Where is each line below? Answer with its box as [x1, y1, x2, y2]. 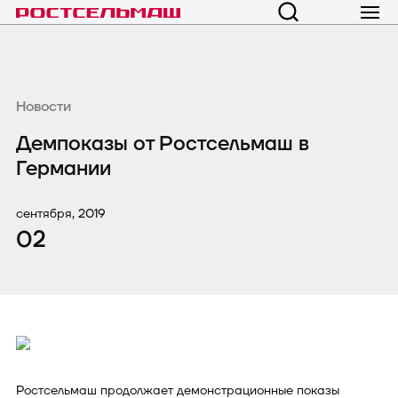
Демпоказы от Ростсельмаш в [16, 130, 309, 157]
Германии [16, 155, 111, 182]
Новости [16, 97, 71, 117]
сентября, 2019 [16, 204, 106, 222]
